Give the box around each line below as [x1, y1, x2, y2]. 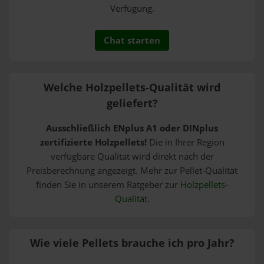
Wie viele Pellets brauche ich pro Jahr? [29, 236, 235, 250]
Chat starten [104, 34, 160, 47]
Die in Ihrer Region [146, 136, 225, 149]
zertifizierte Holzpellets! [39, 136, 147, 149]
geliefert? [106, 95, 158, 110]
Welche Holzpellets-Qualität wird [44, 80, 220, 94]
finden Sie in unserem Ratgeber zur [36, 179, 180, 192]
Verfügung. [110, 2, 154, 15]
